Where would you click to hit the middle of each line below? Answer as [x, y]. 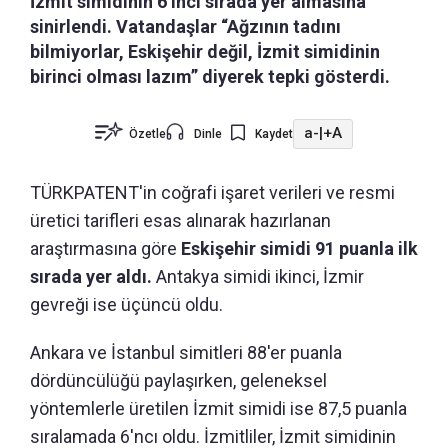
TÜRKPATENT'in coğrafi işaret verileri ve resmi [212, 192]
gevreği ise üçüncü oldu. [126, 304]
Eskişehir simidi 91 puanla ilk [299, 248]
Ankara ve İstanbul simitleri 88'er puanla [186, 352]
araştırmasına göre [105, 248]
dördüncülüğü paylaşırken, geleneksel [178, 380]
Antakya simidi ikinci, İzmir [260, 276]
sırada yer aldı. [93, 276]
